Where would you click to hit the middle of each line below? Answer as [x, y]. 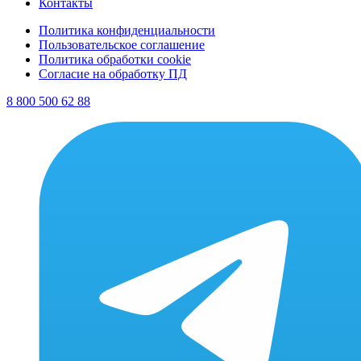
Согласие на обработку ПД [113, 74]
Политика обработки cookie [115, 60]
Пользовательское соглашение [122, 45]
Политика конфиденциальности [127, 31]
